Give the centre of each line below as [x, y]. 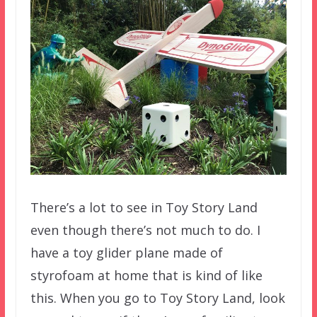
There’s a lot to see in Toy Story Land [144, 207]
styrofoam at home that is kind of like [146, 275]
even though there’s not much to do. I [145, 230]
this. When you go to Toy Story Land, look [157, 298]
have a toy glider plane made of [126, 252]
